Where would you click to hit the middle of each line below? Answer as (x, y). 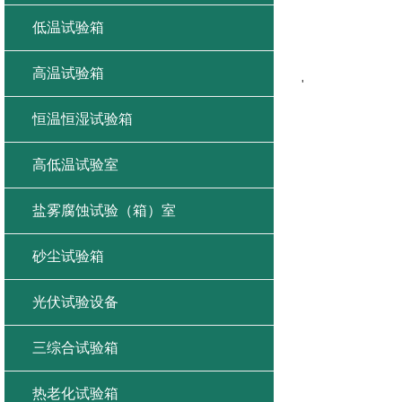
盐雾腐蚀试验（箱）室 (104, 210)
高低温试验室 (75, 165)
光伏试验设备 (75, 302)
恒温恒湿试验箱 (83, 119)
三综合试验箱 (75, 348)
